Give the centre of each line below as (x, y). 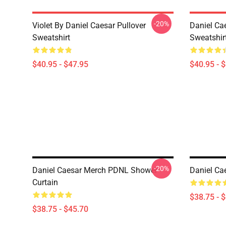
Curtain (45, 182)
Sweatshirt (51, 38)
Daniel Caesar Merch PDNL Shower (95, 170)
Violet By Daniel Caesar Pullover (89, 25)
